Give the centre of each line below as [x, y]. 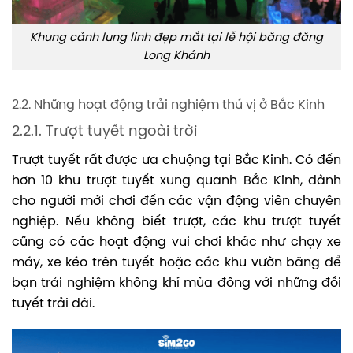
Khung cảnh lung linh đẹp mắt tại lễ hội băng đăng [176, 38]
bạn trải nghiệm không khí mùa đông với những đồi [176, 283]
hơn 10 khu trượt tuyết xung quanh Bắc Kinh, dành [176, 180]
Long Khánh [176, 56]
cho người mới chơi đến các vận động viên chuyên [176, 201]
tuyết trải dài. [53, 303]
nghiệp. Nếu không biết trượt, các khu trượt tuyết [176, 221]
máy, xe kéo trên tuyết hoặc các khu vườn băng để [176, 262]
